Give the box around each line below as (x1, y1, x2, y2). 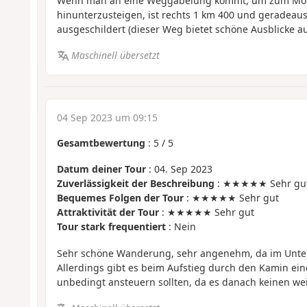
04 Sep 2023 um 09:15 (56, 110, 158, 124)
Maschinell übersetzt (71, 49, 160, 62)
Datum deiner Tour (56, 162, 146, 176)
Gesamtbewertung (56, 136, 145, 149)
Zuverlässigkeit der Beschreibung (56, 177, 214, 191)
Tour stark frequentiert (56, 220, 166, 234)
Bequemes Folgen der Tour (56, 191, 184, 205)
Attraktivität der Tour (56, 206, 159, 219)
